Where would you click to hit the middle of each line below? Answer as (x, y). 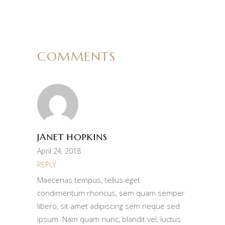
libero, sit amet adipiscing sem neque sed (108, 206)
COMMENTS (76, 57)
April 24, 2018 (59, 151)
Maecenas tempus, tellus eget (89, 180)
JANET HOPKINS (72, 137)
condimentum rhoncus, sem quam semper (111, 193)
